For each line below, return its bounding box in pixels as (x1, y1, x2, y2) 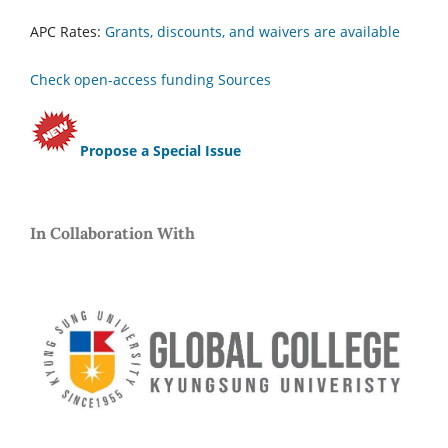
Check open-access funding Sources (30, 70, 271, 90)
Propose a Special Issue (80, 141, 241, 161)
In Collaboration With (30, 223, 195, 244)
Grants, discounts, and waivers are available (105, 22, 400, 42)
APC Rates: (30, 22, 105, 42)
